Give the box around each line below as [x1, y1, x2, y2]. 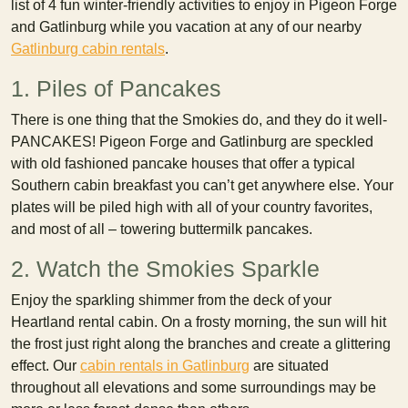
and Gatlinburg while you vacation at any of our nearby [11, 19, 362, 35]
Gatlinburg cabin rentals [11, 41, 165, 56]
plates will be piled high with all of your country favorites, [11, 199, 372, 215]
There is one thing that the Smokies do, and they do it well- [11, 112, 387, 127]
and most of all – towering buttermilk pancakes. [11, 221, 312, 237]
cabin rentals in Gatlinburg [80, 358, 250, 373]
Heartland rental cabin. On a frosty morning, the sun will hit [11, 314, 386, 330]
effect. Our [11, 358, 80, 373]
